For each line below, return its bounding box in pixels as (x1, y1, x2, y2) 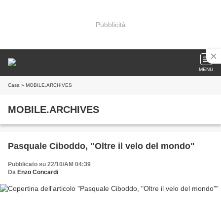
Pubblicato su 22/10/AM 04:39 (8, 161, 91, 168)
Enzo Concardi (17, 169, 58, 176)
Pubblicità (95, 20, 126, 29)
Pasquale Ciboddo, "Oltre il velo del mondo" (8, 141, 195, 151)
